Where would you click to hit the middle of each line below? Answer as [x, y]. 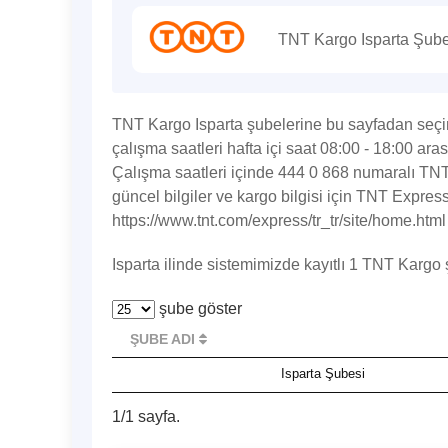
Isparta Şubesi [322, 373]
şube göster [198, 308]
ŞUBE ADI [164, 339]
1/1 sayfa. [146, 417]
